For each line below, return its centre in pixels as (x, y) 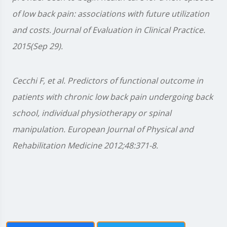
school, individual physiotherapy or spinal (92, 113)
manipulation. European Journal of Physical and (103, 129)
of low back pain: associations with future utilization (111, 14)
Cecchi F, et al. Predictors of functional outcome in (108, 81)
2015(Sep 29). (37, 46)
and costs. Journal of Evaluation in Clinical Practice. (109, 30)
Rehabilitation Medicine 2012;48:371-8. (85, 146)
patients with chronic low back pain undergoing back (112, 97)
